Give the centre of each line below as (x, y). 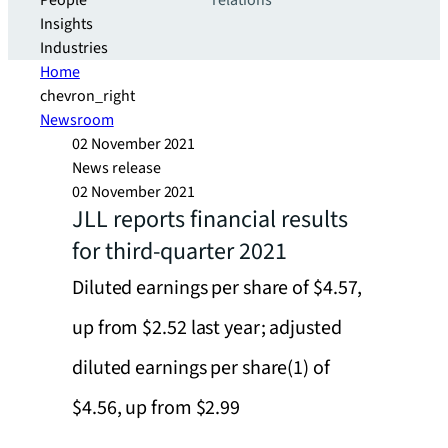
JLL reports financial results (210, 219)
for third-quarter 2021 (179, 251)
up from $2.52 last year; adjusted (207, 328)
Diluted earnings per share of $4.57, (217, 288)
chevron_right (87, 96)
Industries (74, 48)
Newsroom (77, 120)
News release (116, 168)
